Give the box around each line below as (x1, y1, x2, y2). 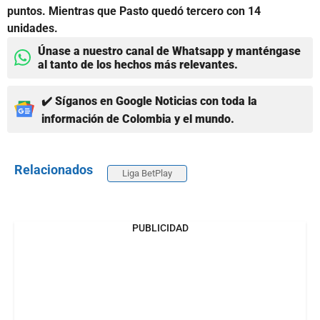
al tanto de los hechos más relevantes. (38, 57, 238, 71)
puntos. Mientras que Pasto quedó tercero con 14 (7, 4, 261, 18)
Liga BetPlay (122, 167, 172, 179)
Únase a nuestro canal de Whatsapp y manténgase (38, 44, 301, 58)
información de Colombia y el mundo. (41, 111, 234, 126)
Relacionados (14, 161, 93, 177)
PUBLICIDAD (131, 221, 189, 234)
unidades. (7, 21, 58, 35)
